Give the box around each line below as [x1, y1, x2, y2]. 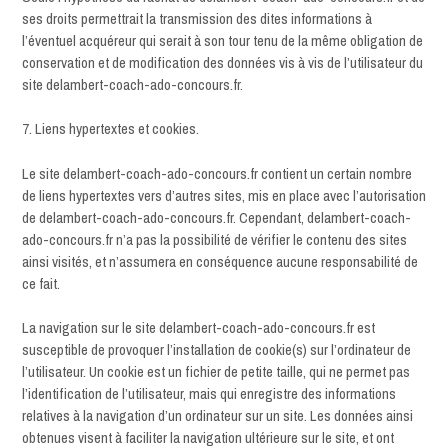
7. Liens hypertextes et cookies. [22, 118, 199, 139]
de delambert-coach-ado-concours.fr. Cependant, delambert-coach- [22, 206, 411, 228]
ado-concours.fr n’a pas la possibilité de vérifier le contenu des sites [22, 228, 407, 250]
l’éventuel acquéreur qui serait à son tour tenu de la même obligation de [22, 29, 423, 51]
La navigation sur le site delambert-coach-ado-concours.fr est [22, 317, 375, 338]
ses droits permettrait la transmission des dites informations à [22, 7, 372, 29]
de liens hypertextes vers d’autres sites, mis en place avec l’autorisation [22, 184, 426, 206]
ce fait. [22, 272, 60, 294]
